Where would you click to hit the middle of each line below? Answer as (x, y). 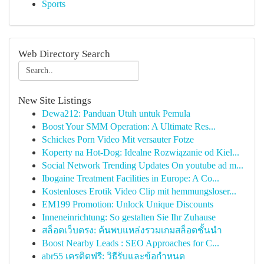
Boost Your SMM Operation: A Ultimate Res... (129, 126)
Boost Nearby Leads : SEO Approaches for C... (131, 243)
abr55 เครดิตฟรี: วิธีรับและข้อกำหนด (113, 256)
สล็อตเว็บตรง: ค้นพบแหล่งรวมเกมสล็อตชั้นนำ (132, 230)
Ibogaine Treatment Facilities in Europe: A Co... (131, 178)
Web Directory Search (64, 54)
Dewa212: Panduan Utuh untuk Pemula (116, 113)
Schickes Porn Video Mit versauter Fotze (118, 139)
